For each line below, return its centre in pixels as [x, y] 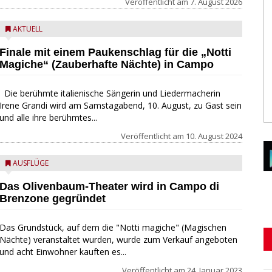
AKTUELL [27, 29]
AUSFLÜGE [30, 163]
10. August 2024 [214, 136]
